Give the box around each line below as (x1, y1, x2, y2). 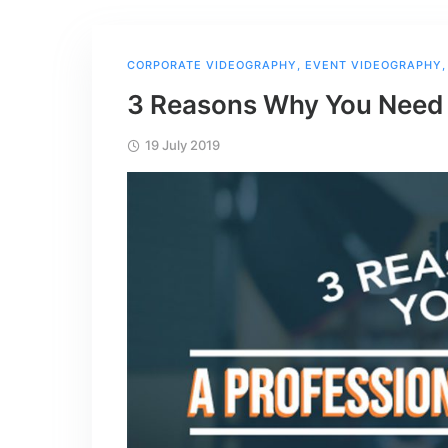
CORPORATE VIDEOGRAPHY (127, 58, 297, 72)
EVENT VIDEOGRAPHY (305, 58, 442, 72)
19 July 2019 (145, 137, 220, 153)
